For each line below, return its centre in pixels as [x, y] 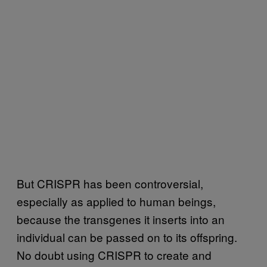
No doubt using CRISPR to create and [114, 254]
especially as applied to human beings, [116, 201]
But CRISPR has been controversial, [110, 183]
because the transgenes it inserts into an [121, 219]
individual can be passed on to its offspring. [127, 237]
